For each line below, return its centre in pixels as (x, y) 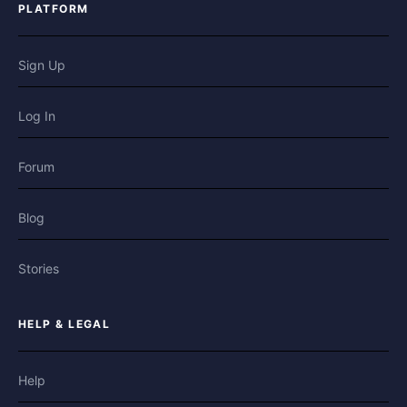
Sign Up (42, 65)
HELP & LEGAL (65, 324)
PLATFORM (54, 9)
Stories (39, 269)
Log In (37, 116)
